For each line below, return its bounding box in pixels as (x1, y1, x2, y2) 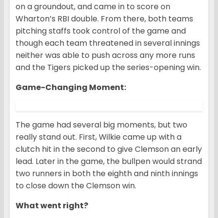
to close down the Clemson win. (16, 180, 136, 192)
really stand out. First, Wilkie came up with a (16, 131, 182, 143)
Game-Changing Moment (16, 82, 124, 93)
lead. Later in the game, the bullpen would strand (16, 156, 202, 167)
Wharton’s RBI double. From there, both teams (16, 13, 193, 25)
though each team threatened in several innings (16, 37, 200, 49)
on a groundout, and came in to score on (16, 1, 170, 13)
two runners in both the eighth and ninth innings (16, 168, 198, 180)
